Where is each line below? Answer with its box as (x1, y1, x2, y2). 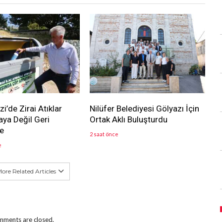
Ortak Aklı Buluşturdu (89, 114, 167, 125)
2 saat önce (89, 131, 118, 138)
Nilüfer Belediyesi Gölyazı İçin (89, 104, 199, 114)
